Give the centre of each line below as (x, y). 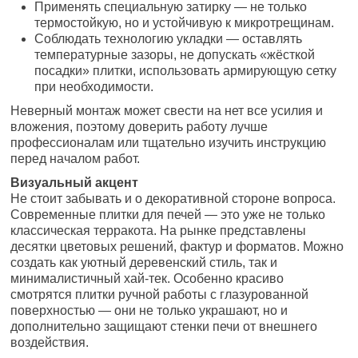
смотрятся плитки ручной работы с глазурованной (160, 295)
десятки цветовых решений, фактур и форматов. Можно (177, 247)
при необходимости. (94, 87)
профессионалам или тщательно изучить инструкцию (169, 143)
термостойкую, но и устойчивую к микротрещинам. (185, 23)
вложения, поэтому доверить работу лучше (139, 127)
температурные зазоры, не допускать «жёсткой (175, 55)
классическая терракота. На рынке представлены (159, 231)
